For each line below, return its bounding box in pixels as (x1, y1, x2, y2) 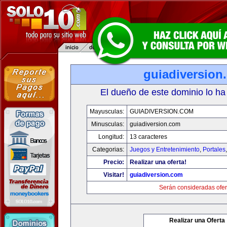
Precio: (103, 159, 124, 166)
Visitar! (103, 171, 124, 178)
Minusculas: (91, 121, 124, 128)
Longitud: (98, 133, 124, 140)
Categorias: (92, 146, 124, 153)
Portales (203, 146, 225, 153)
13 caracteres (130, 133, 167, 140)
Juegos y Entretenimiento (130, 146, 200, 153)
